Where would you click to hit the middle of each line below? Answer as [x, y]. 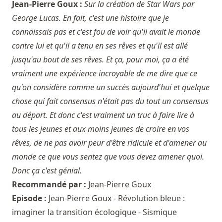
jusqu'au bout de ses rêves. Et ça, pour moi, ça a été [100, 60]
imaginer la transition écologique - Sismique [94, 212]
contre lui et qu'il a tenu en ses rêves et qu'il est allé [100, 46]
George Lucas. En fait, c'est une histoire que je [90, 18]
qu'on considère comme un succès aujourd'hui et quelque [111, 87]
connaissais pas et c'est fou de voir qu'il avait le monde [106, 32]
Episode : [30, 198]
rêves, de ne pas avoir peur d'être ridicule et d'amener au [109, 143]
